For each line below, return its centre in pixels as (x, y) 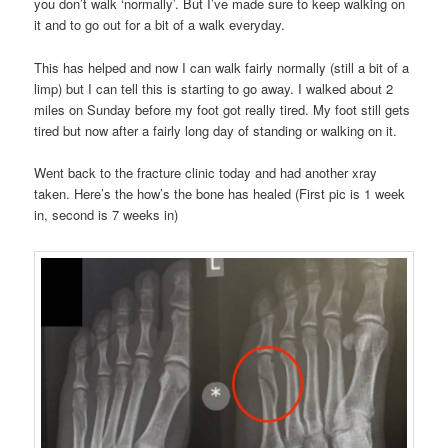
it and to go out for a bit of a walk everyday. (160, 25)
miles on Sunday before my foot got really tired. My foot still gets (222, 109)
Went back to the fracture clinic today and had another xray (206, 172)
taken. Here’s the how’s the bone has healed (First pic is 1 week (220, 193)
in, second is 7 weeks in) (106, 214)
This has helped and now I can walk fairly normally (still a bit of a (222, 67)
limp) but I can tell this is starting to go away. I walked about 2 (214, 88)
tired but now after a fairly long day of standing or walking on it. (216, 130)
